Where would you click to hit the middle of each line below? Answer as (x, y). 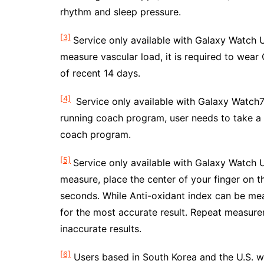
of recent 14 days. (100, 73)
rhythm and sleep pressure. (121, 12)
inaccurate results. (101, 229)
